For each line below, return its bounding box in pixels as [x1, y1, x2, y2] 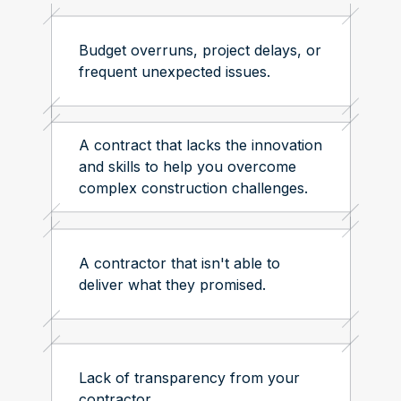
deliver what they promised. [78, 275, 266, 294]
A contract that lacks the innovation [78, 135, 322, 154]
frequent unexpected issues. [78, 62, 270, 81]
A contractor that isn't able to [78, 253, 280, 272]
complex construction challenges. [78, 178, 308, 197]
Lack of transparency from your [78, 368, 300, 387]
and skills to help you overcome [78, 157, 296, 175]
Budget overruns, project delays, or [78, 40, 321, 59]
